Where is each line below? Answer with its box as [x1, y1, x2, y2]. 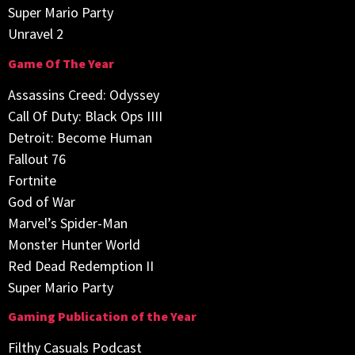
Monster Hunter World [8, 235, 140, 254]
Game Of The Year [8, 55, 114, 71]
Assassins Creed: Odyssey [8, 85, 159, 104]
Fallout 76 [8, 149, 66, 168]
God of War [8, 192, 75, 211]
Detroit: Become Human [8, 128, 152, 147]
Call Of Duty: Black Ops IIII [8, 106, 162, 125]
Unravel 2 [8, 25, 63, 44]
